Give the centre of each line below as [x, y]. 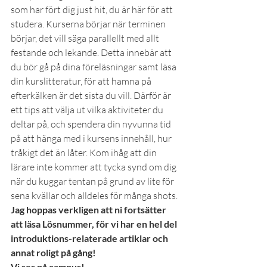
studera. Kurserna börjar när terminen [89, 24]
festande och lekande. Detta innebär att [92, 52]
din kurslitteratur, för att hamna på [82, 81]
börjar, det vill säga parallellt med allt [86, 38]
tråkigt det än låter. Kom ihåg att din [85, 153]
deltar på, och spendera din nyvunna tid [92, 124]
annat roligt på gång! [53, 252]
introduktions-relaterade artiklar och [90, 238]
